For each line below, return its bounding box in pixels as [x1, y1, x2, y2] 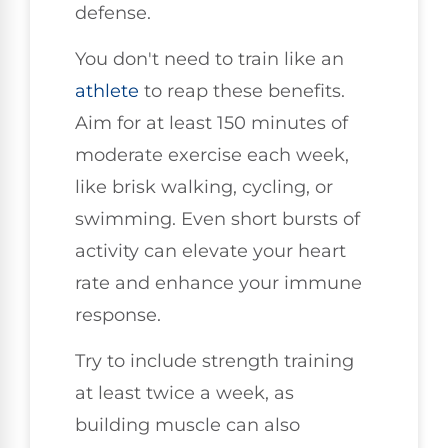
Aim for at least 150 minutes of [75, 111, 348, 134]
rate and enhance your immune [75, 271, 362, 294]
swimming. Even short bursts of [75, 207, 360, 230]
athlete [75, 79, 139, 102]
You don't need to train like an [75, 47, 344, 70]
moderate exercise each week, [75, 143, 349, 166]
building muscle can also [75, 414, 300, 437]
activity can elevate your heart [75, 239, 346, 262]
